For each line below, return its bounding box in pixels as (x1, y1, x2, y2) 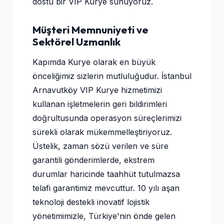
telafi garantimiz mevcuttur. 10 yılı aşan (32, 183, 179, 193)
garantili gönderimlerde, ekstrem (32, 155, 154, 165)
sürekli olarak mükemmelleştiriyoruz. (32, 127, 172, 137)
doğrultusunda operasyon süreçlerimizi (32, 113, 181, 123)
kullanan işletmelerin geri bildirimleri (32, 99, 167, 109)
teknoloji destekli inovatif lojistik (32, 197, 149, 207)
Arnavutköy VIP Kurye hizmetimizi (32, 85, 162, 95)
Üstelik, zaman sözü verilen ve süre (32, 141, 168, 151)
